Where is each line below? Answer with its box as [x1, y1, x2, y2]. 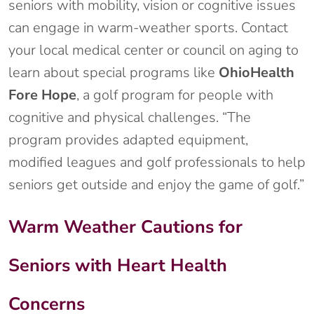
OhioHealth [219, 63, 294, 83]
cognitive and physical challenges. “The [8, 108, 251, 128]
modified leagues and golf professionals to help [8, 153, 306, 172]
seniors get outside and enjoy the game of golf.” [8, 175, 304, 195]
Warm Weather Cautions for [8, 214, 243, 240]
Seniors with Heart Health [8, 253, 227, 278]
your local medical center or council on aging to [8, 41, 299, 60]
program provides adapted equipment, [8, 130, 248, 150]
